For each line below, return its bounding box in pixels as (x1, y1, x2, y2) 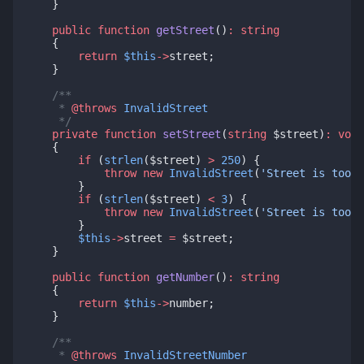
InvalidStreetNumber (123, 349, 247, 362)
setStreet (162, 128, 221, 141)
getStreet (156, 24, 214, 37)
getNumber (156, 271, 214, 284)
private (52, 128, 97, 141)
